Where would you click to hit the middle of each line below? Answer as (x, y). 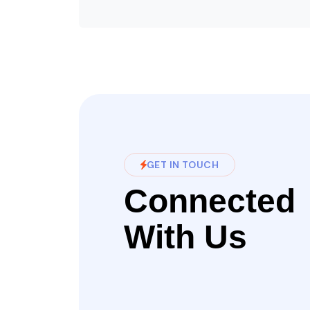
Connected (210, 201)
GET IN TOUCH (183, 165)
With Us (185, 237)
